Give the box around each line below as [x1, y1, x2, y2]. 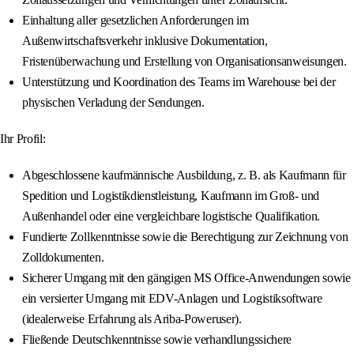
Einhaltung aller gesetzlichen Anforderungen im [22, 13, 249, 28]
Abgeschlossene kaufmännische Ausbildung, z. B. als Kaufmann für [22, 168, 346, 183]
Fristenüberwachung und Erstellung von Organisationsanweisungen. [22, 55, 347, 69]
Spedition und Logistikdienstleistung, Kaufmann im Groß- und [22, 189, 320, 203]
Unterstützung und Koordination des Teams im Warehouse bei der [22, 75, 336, 89]
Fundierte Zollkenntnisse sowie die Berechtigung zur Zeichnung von [22, 230, 348, 244]
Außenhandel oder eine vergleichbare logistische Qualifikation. [22, 209, 321, 224]
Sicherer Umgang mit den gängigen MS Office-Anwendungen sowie [22, 271, 351, 285]
